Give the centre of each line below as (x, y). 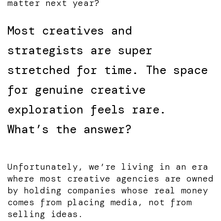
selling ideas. (45, 214)
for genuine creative (76, 89)
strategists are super (80, 50)
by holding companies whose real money (108, 190)
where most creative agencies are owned (110, 178)
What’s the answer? (70, 129)
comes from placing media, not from (100, 202)
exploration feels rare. (87, 109)
